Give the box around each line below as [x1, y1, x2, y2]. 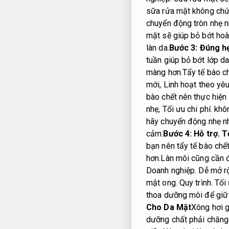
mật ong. [146, 178, 179, 188]
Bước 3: [169, 43, 200, 53]
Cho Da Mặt [146, 202, 191, 213]
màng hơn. [146, 67, 182, 78]
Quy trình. [179, 178, 213, 188]
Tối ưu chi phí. [162, 104, 212, 114]
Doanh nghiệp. [146, 166, 197, 176]
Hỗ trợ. [194, 129, 220, 139]
